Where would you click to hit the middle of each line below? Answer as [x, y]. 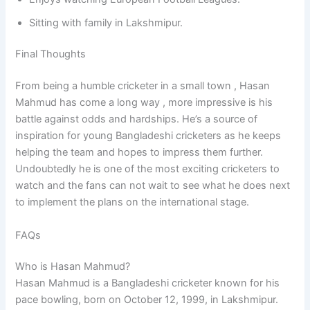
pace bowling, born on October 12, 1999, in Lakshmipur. [147, 300]
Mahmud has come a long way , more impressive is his [144, 103]
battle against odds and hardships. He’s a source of [137, 119]
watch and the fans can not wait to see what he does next [153, 186]
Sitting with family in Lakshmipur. [106, 22]
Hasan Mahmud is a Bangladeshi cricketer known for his [148, 283]
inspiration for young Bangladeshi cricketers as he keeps [148, 136]
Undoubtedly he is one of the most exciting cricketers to [148, 169]
